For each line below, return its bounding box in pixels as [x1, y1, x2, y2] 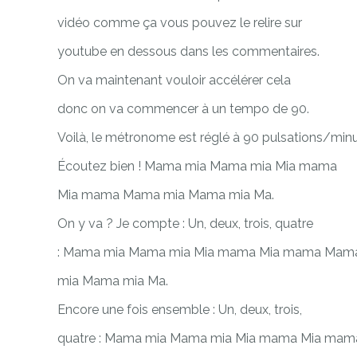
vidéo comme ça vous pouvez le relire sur [57, 14, 302, 30]
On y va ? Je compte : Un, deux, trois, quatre [57, 215, 313, 231]
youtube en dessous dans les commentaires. [57, 43, 320, 59]
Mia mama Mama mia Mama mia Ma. [57, 186, 274, 202]
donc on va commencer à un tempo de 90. [57, 100, 309, 116]
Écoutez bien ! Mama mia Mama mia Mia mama [57, 158, 337, 174]
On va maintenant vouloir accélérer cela [57, 72, 291, 88]
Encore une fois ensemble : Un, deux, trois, [57, 301, 302, 317]
